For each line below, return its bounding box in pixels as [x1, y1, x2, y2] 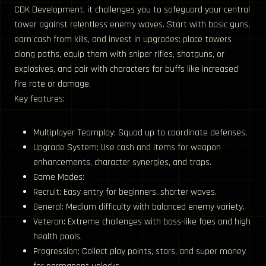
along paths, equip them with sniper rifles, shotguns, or [14, 48, 224, 61]
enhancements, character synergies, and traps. [33, 156, 211, 169]
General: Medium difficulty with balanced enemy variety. [33, 201, 245, 214]
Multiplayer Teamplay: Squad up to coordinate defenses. [33, 126, 247, 140]
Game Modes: [33, 171, 84, 184]
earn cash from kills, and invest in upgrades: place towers [14, 33, 232, 46]
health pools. [33, 230, 82, 243]
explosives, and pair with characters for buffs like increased [14, 63, 238, 76]
